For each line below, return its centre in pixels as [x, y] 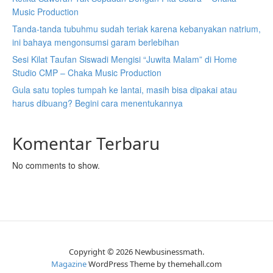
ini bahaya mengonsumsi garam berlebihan [96, 42]
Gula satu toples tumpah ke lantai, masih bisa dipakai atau [125, 90]
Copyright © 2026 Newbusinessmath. [136, 252]
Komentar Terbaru [86, 143]
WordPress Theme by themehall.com [154, 264]
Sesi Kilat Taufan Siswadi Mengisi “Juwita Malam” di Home [125, 59]
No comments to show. [56, 165]
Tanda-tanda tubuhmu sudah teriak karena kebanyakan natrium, [136, 29]
